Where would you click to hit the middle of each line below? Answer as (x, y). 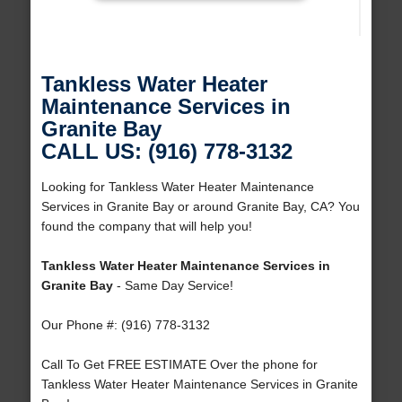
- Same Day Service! (173, 286)
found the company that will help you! (146, 227)
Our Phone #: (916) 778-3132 (125, 325)
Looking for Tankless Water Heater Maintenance (177, 187)
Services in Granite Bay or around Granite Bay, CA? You (200, 207)
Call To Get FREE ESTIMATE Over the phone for (179, 365)
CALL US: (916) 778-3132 (166, 152)
